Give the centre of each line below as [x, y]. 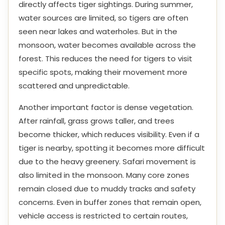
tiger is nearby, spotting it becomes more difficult [112, 148]
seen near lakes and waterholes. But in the [98, 31]
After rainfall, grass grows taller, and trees [96, 121]
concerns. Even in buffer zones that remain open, [110, 202]
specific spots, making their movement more [103, 72]
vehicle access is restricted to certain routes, [103, 216]
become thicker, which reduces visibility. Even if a [109, 134]
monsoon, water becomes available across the [107, 45]
